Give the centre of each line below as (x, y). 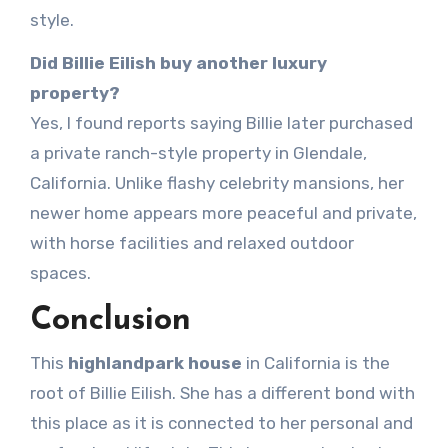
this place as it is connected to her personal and (221, 423)
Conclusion (110, 320)
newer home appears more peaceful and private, (223, 212)
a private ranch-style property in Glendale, (198, 152)
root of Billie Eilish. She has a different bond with (222, 393)
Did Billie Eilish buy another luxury (178, 62)
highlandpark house (154, 363)
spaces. (60, 272)
